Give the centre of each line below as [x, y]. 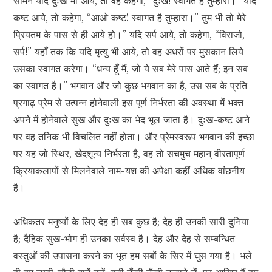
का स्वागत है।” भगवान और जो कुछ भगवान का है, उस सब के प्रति [131, 86]
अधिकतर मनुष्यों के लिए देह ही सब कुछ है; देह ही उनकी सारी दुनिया [131, 222]
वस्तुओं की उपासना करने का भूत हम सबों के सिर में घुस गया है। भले [133, 256]
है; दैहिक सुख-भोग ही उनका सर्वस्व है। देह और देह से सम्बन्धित [124, 239]
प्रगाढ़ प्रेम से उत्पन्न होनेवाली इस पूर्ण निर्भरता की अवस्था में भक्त [129, 103]
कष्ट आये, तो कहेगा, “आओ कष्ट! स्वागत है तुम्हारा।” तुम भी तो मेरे [130, 18]
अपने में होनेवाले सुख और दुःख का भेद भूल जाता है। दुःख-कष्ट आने [132, 120]
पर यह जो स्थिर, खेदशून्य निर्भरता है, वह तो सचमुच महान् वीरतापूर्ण [129, 154]
